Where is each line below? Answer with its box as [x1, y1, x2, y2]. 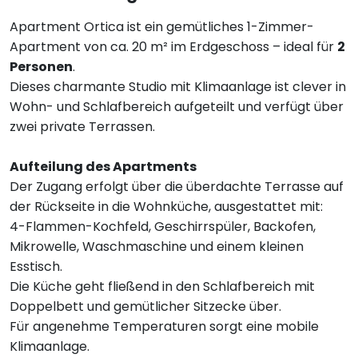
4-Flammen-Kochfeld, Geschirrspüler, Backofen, [10, 217, 316, 236]
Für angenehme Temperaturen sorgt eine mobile [10, 317, 319, 336]
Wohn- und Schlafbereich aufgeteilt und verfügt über [10, 97, 344, 116]
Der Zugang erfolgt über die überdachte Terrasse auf [10, 177, 344, 196]
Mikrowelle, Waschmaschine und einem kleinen [10, 237, 304, 256]
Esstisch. [10, 257, 62, 276]
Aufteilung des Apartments [10, 157, 197, 176]
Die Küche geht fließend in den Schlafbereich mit [10, 277, 315, 296]
